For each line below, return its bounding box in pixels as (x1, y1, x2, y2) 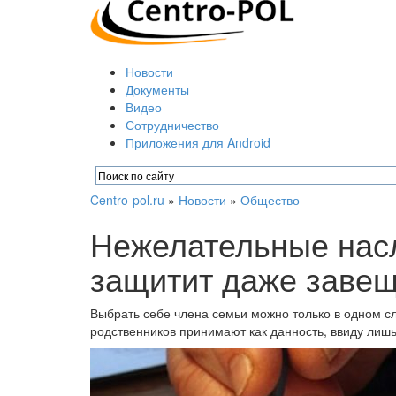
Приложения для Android (126, 133, 270, 151)
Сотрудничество (126, 116, 219, 133)
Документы (126, 80, 189, 98)
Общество (240, 191, 300, 209)
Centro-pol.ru (90, 191, 164, 209)
